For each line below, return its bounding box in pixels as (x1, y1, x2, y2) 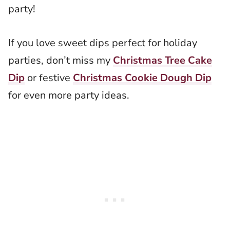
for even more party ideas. (8, 88, 129, 102)
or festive (25, 71, 73, 85)
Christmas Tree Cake (113, 53, 212, 67)
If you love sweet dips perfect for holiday (8, 36, 197, 50)
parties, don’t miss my (8, 53, 113, 67)
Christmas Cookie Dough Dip (73, 71, 212, 85)
